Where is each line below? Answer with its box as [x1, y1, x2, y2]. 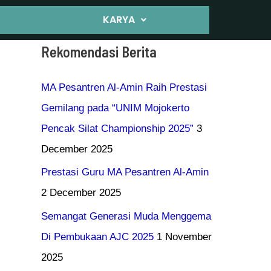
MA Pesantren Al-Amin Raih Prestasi [41, 82, 207, 93]
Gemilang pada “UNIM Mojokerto [41, 102, 189, 114]
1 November [157, 230, 212, 243]
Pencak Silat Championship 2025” [41, 123, 194, 134]
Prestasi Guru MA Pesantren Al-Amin [41, 166, 209, 178]
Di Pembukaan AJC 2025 [41, 230, 154, 243]
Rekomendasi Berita [41, 43, 157, 60]
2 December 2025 [41, 187, 121, 199]
